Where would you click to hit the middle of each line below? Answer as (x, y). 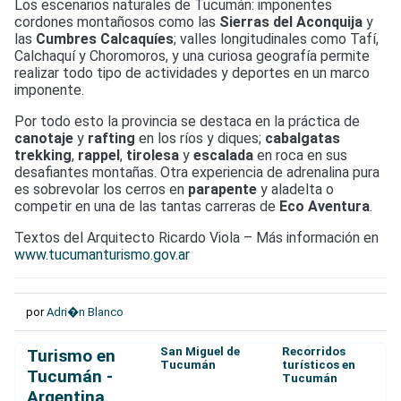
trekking (43, 155)
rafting (111, 138)
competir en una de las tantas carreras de (147, 206)
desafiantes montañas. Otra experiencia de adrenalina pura (197, 172)
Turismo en (71, 355)
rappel (99, 155)
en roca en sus (300, 155)
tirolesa (153, 155)
